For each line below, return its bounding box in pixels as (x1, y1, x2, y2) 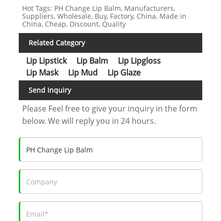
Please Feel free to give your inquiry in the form (22, 103, 198, 114)
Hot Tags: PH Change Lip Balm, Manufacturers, (22, 3, 176, 13)
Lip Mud (68, 67, 98, 78)
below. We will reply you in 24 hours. (22, 115, 156, 127)
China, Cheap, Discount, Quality (22, 19, 126, 29)
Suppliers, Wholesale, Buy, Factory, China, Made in (22, 11, 187, 21)
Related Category (28, 38, 85, 48)
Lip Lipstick (26, 55, 67, 67)
